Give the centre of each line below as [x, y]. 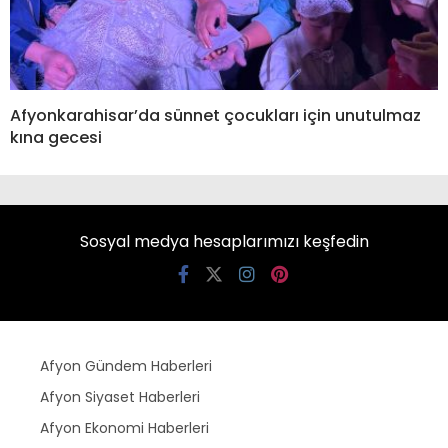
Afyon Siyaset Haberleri [120, 397]
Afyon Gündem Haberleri [126, 366]
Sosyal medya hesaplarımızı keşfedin [224, 242]
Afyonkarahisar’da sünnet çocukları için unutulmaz [215, 116]
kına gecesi [56, 138]
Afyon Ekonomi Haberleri [124, 428]
